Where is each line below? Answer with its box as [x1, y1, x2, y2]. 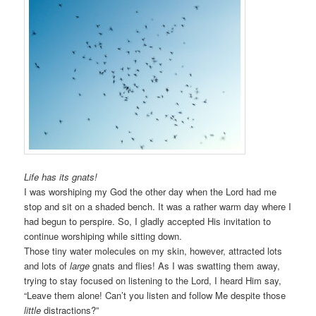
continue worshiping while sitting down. [24, 229, 183, 243]
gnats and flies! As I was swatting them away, [90, 259, 281, 273]
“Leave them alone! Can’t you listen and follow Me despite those [24, 288, 286, 303]
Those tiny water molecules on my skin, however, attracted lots [24, 244, 283, 258]
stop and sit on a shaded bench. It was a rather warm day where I [24, 200, 292, 214]
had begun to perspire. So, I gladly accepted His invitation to [24, 214, 272, 229]
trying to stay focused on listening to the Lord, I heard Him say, [24, 274, 282, 288]
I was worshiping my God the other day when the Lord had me [24, 185, 277, 199]
